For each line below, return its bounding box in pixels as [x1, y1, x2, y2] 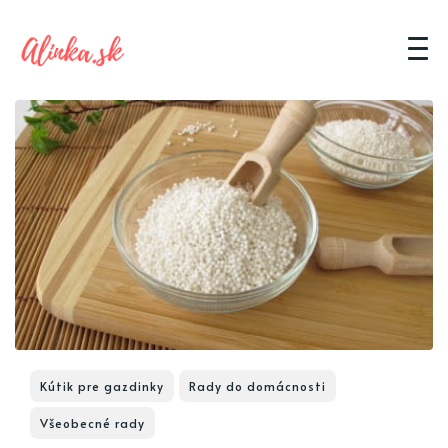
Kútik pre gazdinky [40, 378, 164, 394]
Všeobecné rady [40, 415, 145, 431]
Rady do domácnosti [189, 378, 326, 394]
